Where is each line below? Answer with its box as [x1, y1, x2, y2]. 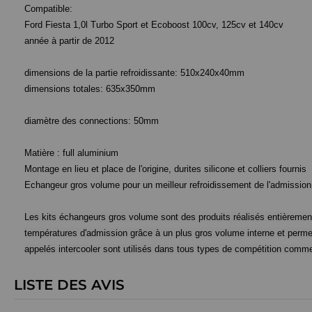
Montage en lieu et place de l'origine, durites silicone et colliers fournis [24, 164, 306, 174]
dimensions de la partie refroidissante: [24, 68, 180, 78]
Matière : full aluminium [24, 148, 118, 158]
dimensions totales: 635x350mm [24, 84, 155, 94]
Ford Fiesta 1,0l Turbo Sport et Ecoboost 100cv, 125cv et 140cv [24, 19, 283, 30]
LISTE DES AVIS [14, 276, 125, 293]
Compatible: [24, 3, 72, 14]
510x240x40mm [180, 68, 244, 78]
